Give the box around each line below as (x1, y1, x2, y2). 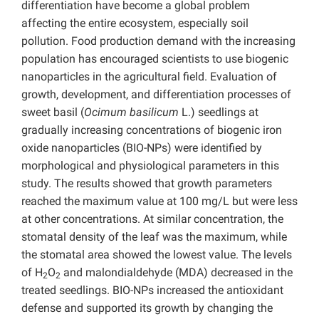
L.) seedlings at (179, 105, 258, 120)
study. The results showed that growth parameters (21, 177, 272, 191)
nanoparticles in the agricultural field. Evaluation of (21, 70, 277, 84)
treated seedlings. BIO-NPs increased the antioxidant (21, 283, 283, 298)
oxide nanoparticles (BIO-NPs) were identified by (21, 141, 262, 155)
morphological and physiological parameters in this (21, 159, 279, 173)
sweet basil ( (21, 105, 84, 120)
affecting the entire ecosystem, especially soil (21, 16, 249, 31)
